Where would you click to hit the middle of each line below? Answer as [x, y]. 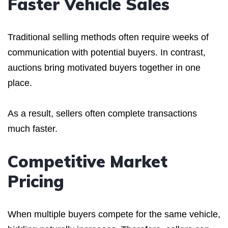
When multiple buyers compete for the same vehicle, [114, 214]
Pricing [36, 181]
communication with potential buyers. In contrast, [107, 52]
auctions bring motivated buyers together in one [104, 67]
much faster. [33, 129]
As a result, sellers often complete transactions [102, 113]
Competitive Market [88, 161]
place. [20, 83]
